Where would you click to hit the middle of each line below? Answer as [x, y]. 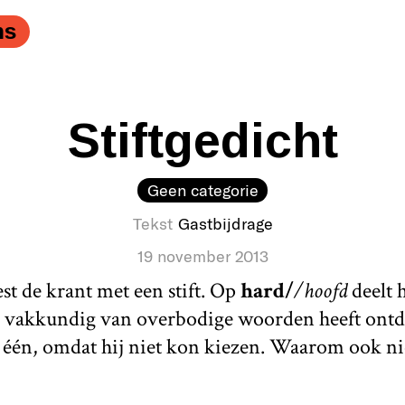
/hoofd [320, 291]
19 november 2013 [202, 256]
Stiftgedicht [202, 140]
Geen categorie [202, 190]
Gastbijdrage [225, 224]
